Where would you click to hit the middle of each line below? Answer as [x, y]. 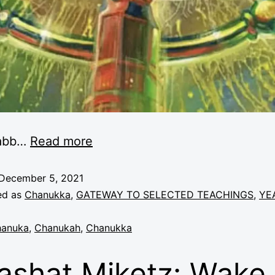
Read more [61, 141]
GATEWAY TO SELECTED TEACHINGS [165, 194]
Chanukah [57, 227]
